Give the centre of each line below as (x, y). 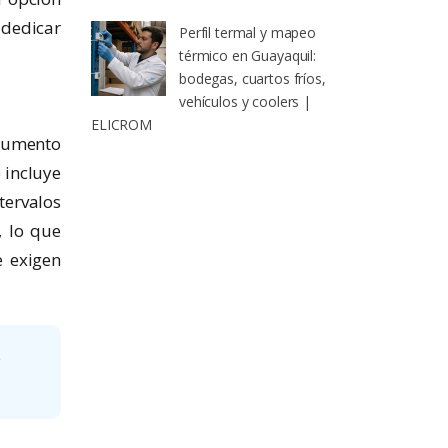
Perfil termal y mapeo (248, 33)
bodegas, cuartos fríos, (252, 79)
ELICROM (122, 125)
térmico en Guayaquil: (248, 56)
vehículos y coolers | (245, 102)
